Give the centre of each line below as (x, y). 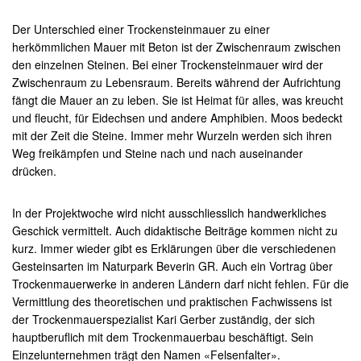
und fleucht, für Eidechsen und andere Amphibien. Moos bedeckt (177, 118)
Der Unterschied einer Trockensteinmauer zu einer (141, 29)
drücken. (34, 171)
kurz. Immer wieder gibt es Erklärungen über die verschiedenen (174, 248)
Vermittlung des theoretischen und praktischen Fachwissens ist (172, 301)
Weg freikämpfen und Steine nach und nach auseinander (157, 153)
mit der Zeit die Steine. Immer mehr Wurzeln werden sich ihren (172, 135)
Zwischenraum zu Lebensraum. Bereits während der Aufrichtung (176, 82)
